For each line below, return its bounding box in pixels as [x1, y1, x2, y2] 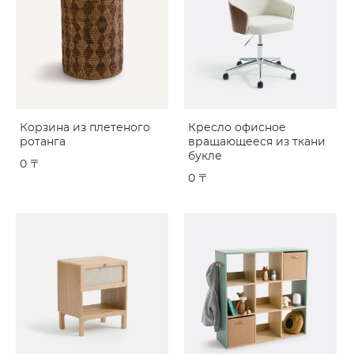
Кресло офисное [188, 122, 286, 134]
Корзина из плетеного [20, 122, 150, 134]
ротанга [20, 137, 66, 148]
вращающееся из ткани [188, 137, 326, 148]
